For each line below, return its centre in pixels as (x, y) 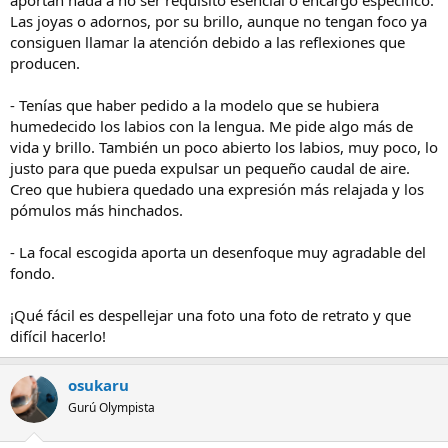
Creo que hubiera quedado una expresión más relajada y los (217, 189)
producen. (45, 63)
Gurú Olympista (111, 407)
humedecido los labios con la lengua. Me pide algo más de (211, 126)
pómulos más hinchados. (96, 210)
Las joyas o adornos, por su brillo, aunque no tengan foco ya (218, 21)
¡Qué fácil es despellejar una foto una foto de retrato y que (210, 315)
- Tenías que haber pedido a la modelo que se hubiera (194, 105)
